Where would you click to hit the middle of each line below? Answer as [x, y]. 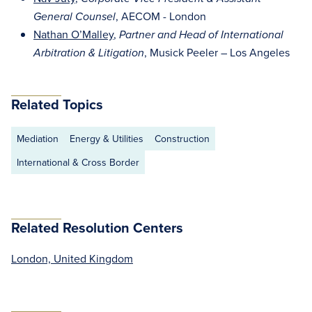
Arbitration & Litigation [89, 53]
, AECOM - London [161, 16]
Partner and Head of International [201, 35]
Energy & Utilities [107, 139]
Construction [182, 139]
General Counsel [75, 17]
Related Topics [57, 104]
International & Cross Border [78, 162]
